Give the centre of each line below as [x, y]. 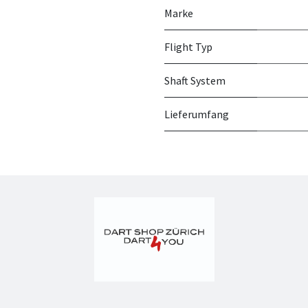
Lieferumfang [197, 114]
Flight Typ [188, 47]
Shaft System [195, 80]
